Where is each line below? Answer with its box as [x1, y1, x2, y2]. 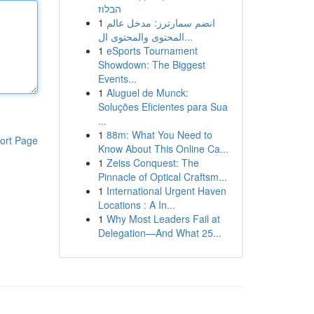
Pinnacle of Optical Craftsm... [97, 170, 227, 184]
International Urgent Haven [106, 184, 226, 198]
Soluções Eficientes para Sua [97, 100, 228, 114]
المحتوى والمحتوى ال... [184, 29, 193, 43]
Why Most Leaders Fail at [106, 212, 220, 226]
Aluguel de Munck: [106, 86, 189, 100]
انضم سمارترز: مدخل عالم [106, 15, 215, 29]
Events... [97, 71, 137, 86]
